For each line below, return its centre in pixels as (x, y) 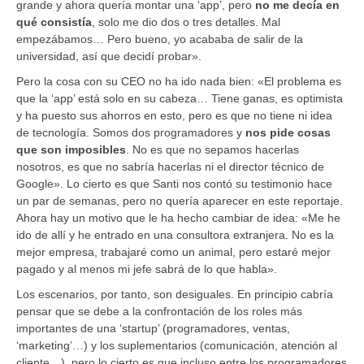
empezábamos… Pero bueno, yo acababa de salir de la (160, 39)
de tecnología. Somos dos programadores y (131, 132)
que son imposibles (71, 149)
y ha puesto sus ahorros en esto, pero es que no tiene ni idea (174, 115)
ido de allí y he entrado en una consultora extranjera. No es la (175, 234)
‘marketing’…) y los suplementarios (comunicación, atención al (177, 345)
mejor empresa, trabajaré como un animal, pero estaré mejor (173, 251)
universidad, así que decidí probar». (109, 56)
